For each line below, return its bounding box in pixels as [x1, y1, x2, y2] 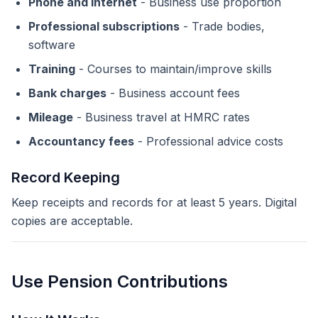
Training [28, 62, 75, 76]
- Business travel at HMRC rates [73, 110, 250, 124]
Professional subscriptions [28, 19, 180, 33]
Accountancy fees [28, 134, 134, 148]
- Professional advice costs [134, 134, 283, 148]
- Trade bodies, [180, 19, 265, 33]
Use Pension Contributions [11, 271, 228, 292]
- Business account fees [106, 86, 240, 100]
